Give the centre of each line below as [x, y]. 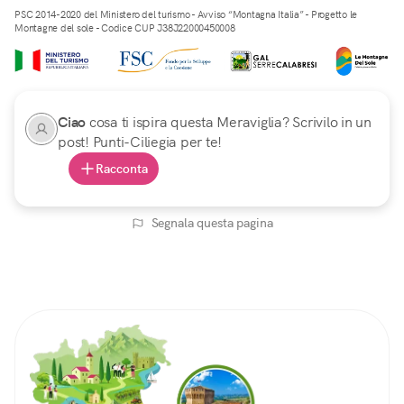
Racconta [122, 169]
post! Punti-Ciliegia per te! [140, 142]
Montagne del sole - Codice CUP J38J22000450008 [125, 28]
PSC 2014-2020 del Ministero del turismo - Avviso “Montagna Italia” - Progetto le [186, 15]
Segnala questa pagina [212, 223]
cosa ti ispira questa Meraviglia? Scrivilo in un [230, 123]
